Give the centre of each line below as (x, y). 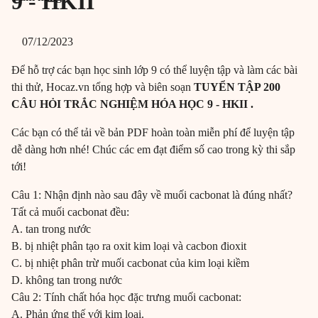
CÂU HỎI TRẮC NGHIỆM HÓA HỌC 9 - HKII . (132, 104)
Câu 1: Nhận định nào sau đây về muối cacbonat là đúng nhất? (152, 195)
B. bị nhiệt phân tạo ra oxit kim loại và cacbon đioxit (129, 246)
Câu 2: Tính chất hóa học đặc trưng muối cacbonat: (126, 297)
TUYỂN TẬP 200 (237, 87)
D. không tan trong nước (67, 280)
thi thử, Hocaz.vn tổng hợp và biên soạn (103, 87)
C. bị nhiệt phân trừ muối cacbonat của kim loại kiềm (130, 263)
